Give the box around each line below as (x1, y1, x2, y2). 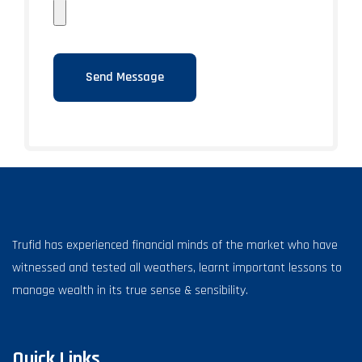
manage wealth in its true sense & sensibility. (12, 282, 248, 300)
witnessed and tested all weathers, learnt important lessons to (12, 259, 342, 277)
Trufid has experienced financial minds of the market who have (12, 237, 338, 255)
